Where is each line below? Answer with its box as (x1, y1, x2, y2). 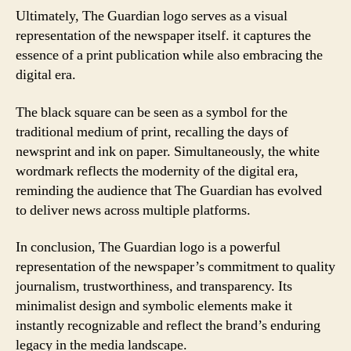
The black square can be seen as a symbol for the (16, 103, 288, 121)
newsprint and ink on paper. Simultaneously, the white (16, 142, 320, 161)
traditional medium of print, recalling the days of (16, 122, 288, 141)
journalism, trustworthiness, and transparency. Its (16, 277, 292, 295)
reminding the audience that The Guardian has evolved (16, 181, 322, 200)
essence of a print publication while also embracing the (16, 46, 323, 64)
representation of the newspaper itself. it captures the (16, 27, 311, 45)
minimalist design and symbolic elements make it (16, 297, 292, 315)
